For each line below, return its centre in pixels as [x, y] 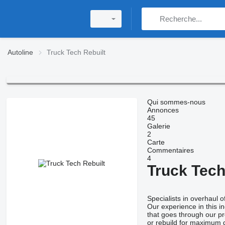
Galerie [158, 126]
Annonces [163, 110]
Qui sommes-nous [176, 102]
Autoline [20, 52]
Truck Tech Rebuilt [76, 52]
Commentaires [170, 150]
